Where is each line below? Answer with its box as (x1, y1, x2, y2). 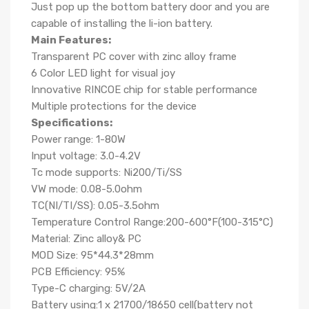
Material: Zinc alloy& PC (31, 232, 141, 245)
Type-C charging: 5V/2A (31, 282, 146, 295)
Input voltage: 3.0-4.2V (31, 150, 141, 162)
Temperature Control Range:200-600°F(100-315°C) (31, 216, 273, 228)
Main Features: (31, 34, 111, 46)
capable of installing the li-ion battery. (31, 17, 215, 30)
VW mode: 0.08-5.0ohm (31, 183, 142, 195)
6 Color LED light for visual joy (31, 67, 175, 79)
